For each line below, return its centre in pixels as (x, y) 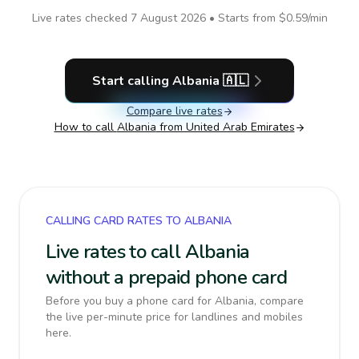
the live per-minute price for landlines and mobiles (174, 317)
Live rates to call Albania (148, 252)
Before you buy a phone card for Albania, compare (175, 301)
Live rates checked (81, 18)
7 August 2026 (168, 18)
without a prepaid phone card (167, 277)
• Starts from (242, 18)
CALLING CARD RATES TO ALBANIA (139, 221)
